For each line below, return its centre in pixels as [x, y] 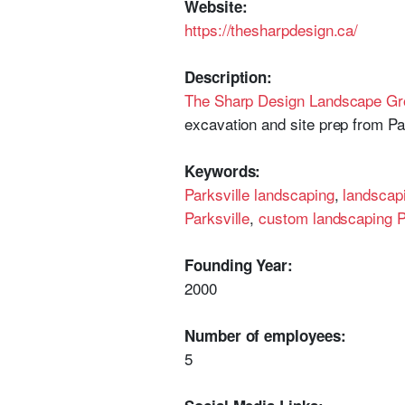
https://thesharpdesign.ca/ [272, 29]
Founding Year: [239, 265]
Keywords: [223, 171]
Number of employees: [265, 335]
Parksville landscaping [259, 194]
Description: [229, 77]
